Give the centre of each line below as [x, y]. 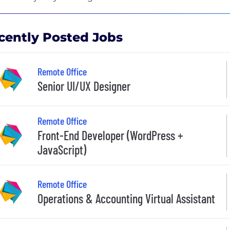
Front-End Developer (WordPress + [110, 135]
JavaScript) [62, 149]
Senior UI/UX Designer [84, 86]
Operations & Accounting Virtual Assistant [126, 199]
